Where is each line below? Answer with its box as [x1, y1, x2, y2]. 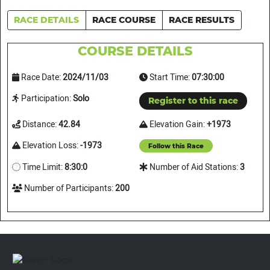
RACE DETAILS [14, 14, 79, 25]
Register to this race [148, 95, 238, 106]
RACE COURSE [92, 14, 155, 25]
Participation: [19, 92, 73, 105]
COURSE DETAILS [77, 43, 193, 59]
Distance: [20, 118, 58, 131]
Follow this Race [148, 142, 204, 150]
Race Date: [19, 71, 63, 84]
